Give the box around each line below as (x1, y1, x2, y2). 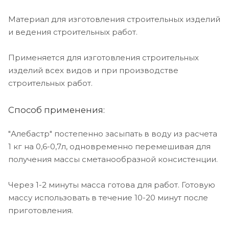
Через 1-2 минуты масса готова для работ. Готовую (8, 180, 215, 190)
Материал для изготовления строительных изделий (8, 14, 220, 25)
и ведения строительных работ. (8, 27, 138, 37)
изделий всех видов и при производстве (8, 65, 178, 76)
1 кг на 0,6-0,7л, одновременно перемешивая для (8, 142, 211, 152)
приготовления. (8, 205, 75, 216)
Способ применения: (8, 105, 105, 116)
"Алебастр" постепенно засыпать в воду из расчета (8, 129, 217, 139)
